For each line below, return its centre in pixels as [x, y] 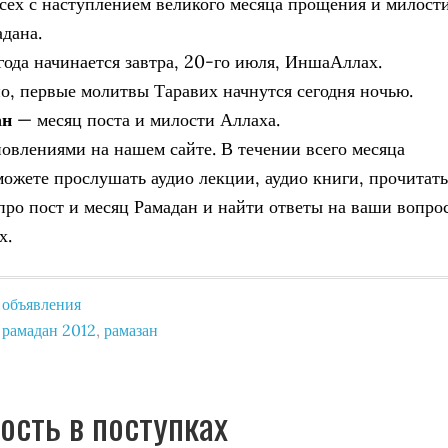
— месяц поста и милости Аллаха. [146, 119]
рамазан [131, 330]
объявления [41, 304]
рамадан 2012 [49, 330]
